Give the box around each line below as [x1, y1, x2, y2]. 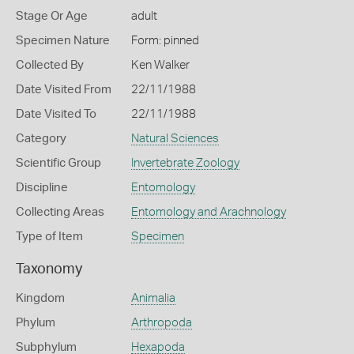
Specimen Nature [16, 35, 110, 47]
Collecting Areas [16, 206, 104, 218]
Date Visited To [16, 108, 96, 120]
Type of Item [16, 231, 83, 243]
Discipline [16, 182, 68, 194]
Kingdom [16, 292, 65, 304]
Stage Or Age [16, 10, 88, 22]
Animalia [130, 292, 175, 304]
